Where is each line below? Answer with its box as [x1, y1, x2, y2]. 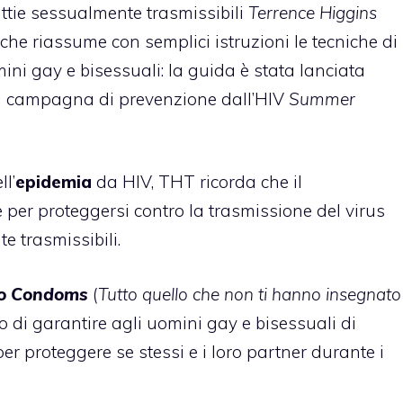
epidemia [15, 171, 92, 193]
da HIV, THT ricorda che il [92, 171, 302, 193]
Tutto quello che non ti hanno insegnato [98, 282, 401, 305]
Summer [289, 87, 355, 110]
